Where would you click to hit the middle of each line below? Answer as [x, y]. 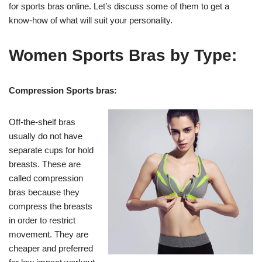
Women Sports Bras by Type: [123, 56]
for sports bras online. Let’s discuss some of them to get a [119, 6]
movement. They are [49, 235]
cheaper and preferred [51, 249]
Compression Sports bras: [63, 91]
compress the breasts [51, 206]
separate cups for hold [51, 150]
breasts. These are [45, 164]
